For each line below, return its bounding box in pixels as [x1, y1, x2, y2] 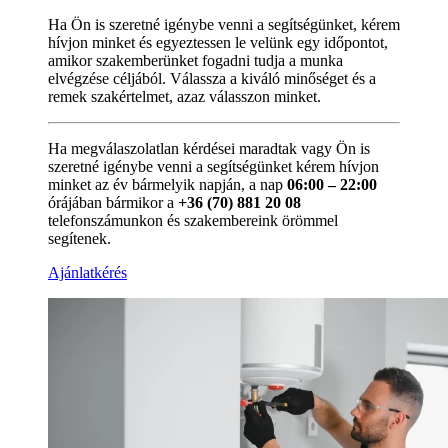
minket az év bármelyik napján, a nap [48, 175, 287, 193]
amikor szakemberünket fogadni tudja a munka [48, 51, 343, 69]
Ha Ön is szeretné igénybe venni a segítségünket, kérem [48, 15, 400, 33]
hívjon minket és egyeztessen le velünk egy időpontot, [48, 33, 388, 51]
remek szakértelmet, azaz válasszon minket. [48, 87, 321, 105]
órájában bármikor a [48, 193, 178, 211]
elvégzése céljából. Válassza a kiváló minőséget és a [48, 69, 376, 87]
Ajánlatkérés [48, 263, 127, 281]
